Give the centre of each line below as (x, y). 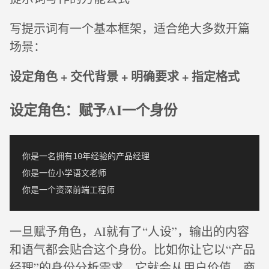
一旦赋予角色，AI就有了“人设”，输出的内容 (129, 231)
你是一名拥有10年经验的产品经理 (86, 156)
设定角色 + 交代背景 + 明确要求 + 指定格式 (125, 77)
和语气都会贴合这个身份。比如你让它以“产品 (132, 249)
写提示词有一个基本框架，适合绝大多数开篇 (130, 29)
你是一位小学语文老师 (64, 173)
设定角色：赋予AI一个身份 (93, 110)
